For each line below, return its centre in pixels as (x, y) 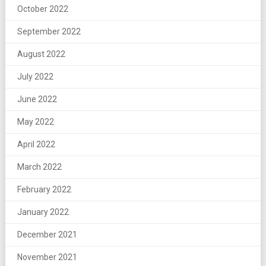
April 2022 (36, 144)
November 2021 (47, 257)
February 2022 (44, 189)
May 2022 (35, 121)
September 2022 (49, 31)
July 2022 (35, 76)
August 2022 (41, 54)
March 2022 (39, 167)
